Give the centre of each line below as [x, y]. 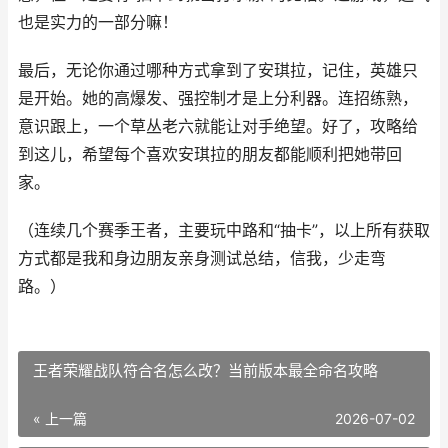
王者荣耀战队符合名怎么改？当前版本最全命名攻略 [205, 370]
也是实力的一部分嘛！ [98, 22]
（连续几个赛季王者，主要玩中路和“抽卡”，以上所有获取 [224, 230]
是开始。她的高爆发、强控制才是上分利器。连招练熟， [218, 98]
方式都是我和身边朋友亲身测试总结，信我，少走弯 [202, 258]
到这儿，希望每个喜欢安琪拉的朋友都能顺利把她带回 [210, 154]
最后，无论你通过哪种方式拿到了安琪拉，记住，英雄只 [218, 70]
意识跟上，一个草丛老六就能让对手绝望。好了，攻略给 [218, 126]
